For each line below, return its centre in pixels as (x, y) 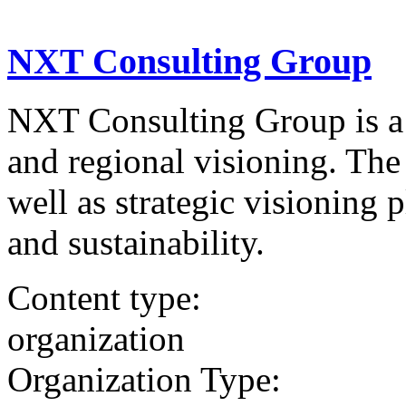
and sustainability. (136, 243)
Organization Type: (144, 380)
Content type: (104, 298)
